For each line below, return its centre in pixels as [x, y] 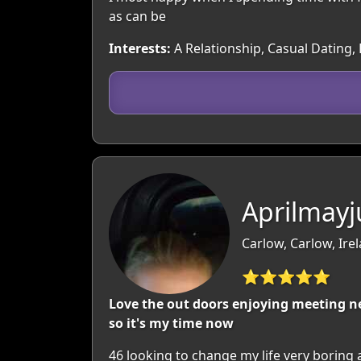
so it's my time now [171, 323]
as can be [137, 16]
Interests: [140, 48]
